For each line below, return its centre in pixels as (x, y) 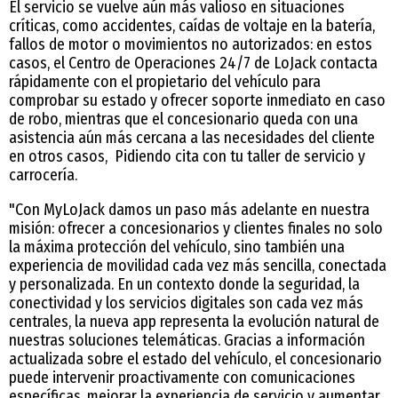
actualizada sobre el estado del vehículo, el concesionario (195, 358)
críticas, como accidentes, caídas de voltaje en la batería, (192, 25)
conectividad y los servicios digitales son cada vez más (186, 302)
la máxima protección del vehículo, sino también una (177, 247)
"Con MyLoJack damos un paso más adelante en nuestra (189, 209)
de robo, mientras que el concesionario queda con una (183, 119)
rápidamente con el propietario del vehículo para (165, 81)
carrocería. (43, 175)
